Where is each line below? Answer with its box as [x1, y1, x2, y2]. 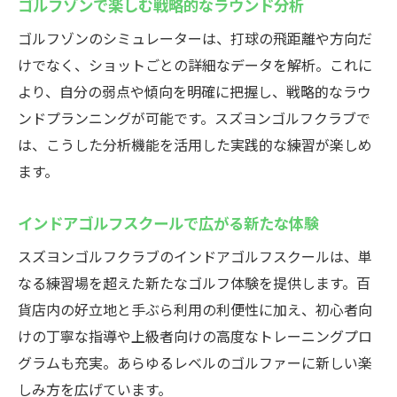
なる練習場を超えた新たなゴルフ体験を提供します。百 [18, 272, 370, 293]
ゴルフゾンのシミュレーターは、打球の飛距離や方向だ [18, 27, 372, 49]
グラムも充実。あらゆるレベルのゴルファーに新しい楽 [18, 352, 372, 373]
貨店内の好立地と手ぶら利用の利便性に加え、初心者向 [18, 299, 372, 320]
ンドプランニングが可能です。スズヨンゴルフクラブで [18, 107, 370, 128]
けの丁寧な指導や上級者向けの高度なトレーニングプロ [18, 325, 372, 346]
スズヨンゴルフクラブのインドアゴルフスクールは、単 [18, 245, 372, 267]
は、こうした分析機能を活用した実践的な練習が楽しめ [18, 134, 372, 155]
